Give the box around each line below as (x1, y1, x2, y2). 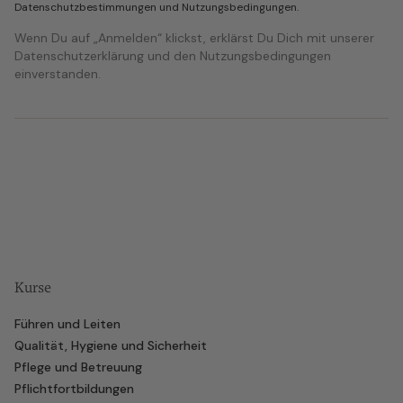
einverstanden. (14, 66, 101, 82)
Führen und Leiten (14, 316, 121, 332)
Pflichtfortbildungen (14, 381, 134, 397)
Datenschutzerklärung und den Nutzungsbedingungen (14, 48, 331, 64)
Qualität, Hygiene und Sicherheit (14, 337, 207, 354)
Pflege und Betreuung (14, 359, 142, 375)
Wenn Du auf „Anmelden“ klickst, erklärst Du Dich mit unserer (14, 30, 374, 46)
